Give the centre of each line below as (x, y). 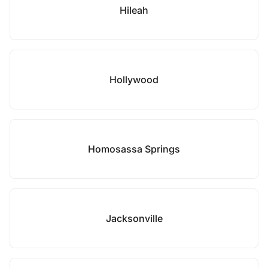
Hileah (134, 10)
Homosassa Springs (134, 149)
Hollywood (134, 80)
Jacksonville (134, 218)
